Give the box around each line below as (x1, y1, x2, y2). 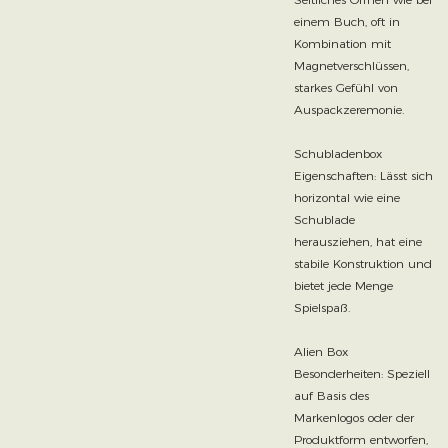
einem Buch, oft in (293, 13, 400, 29)
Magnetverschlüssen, (293, 57, 409, 73)
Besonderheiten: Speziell (293, 365, 430, 381)
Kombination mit (293, 35, 391, 51)
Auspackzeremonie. (293, 101, 404, 117)
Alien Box (293, 343, 348, 359)
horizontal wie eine (293, 189, 400, 205)
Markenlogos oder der (293, 409, 414, 425)
